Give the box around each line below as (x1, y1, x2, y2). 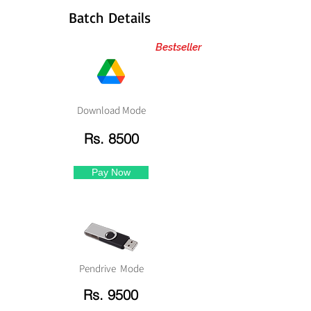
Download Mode (76, 103, 146, 117)
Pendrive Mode (78, 262, 144, 275)
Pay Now (92, 167, 131, 178)
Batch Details (68, 8, 151, 26)
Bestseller (150, 41, 204, 53)
